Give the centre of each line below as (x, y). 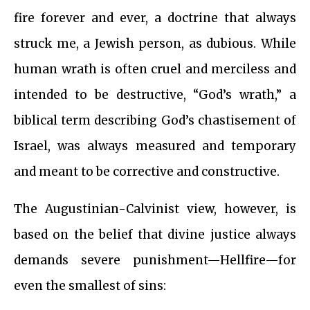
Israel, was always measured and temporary (155, 146)
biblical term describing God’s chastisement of (155, 121)
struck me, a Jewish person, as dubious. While (155, 44)
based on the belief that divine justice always (155, 235)
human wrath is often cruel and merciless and (155, 70)
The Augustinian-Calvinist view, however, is (155, 209)
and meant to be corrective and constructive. (147, 172)
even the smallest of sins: (90, 286)
